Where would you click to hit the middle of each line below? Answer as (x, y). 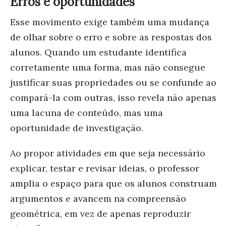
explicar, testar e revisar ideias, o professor (105, 168)
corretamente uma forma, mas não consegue (108, 67)
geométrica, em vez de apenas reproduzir (100, 213)
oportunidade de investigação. (78, 128)
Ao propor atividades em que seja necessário (108, 153)
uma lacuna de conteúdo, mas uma (87, 112)
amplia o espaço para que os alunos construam (114, 183)
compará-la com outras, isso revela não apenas (113, 97)
